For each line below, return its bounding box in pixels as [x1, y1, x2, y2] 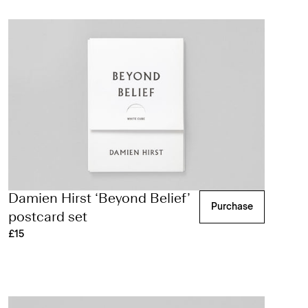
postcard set [8, 210, 88, 225]
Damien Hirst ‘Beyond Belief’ [8, 192, 191, 206]
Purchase [210, 201, 253, 212]
